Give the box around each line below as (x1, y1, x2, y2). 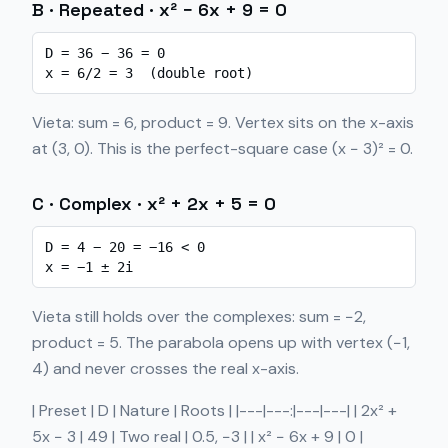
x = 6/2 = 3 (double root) (45, 65, 253, 81)
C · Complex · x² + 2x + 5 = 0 (32, 192, 276, 215)
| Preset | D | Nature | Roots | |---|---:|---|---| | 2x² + (32, 400, 397, 421)
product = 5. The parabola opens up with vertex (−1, (32, 332, 410, 353)
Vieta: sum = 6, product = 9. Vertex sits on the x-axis (32, 112, 414, 133)
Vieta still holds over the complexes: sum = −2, (32, 306, 366, 327)
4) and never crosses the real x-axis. (32, 358, 299, 379)
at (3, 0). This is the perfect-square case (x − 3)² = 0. (32, 138, 413, 159)
